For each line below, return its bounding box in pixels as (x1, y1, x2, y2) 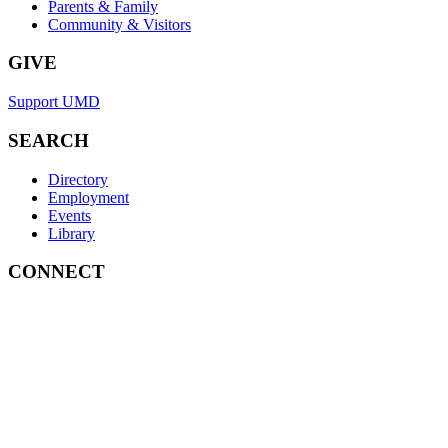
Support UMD (8, 93, 100, 111)
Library (48, 224, 95, 242)
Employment (48, 188, 129, 206)
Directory (48, 170, 108, 188)
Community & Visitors (48, 15, 191, 33)
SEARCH (8, 129, 89, 151)
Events (48, 206, 91, 224)
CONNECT (8, 261, 105, 283)
